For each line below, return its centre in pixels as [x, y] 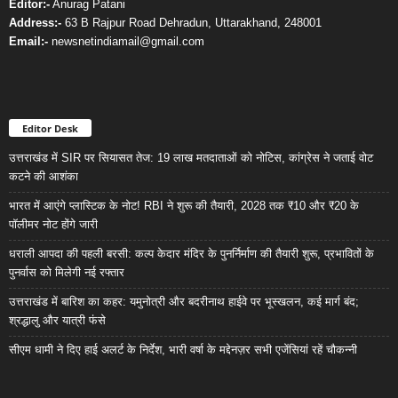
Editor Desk [50, 129]
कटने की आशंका [44, 177]
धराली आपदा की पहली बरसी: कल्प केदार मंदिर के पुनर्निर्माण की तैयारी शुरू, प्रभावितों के [191, 254]
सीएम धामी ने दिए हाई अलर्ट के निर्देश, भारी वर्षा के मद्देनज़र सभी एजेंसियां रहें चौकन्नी [183, 350]
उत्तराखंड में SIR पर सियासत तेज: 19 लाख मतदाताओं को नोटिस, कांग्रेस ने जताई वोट [191, 158]
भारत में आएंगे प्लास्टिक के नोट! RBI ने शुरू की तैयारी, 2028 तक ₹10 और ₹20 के [184, 206]
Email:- [28, 42]
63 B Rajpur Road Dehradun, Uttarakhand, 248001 [191, 23]
